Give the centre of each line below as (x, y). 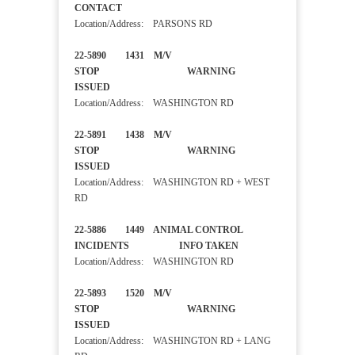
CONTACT (111, 8)
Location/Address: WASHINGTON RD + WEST (172, 183)
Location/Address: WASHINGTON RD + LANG (173, 341)
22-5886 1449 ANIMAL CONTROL (158, 230)
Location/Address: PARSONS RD (143, 24)
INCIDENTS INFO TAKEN (177, 246)
